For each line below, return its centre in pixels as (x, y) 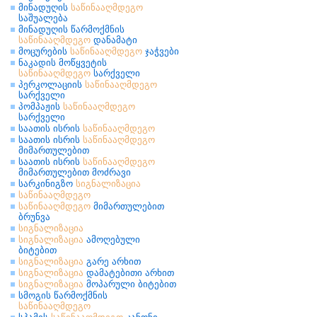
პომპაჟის (41, 106)
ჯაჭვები (161, 51)
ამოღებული (112, 240)
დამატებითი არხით (129, 273)
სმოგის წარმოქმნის (63, 295)
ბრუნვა (34, 217)
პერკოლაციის (52, 85)
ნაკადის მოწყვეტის (63, 63)
